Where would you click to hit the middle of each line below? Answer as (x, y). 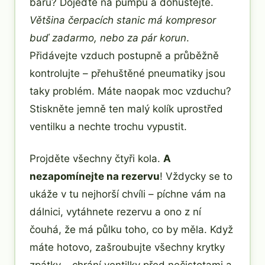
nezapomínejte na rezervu (95, 176)
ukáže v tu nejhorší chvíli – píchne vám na (128, 194)
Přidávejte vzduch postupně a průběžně (124, 55)
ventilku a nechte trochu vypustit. (108, 126)
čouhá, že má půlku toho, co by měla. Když (131, 229)
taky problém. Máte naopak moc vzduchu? (130, 91)
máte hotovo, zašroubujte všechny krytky (127, 247)
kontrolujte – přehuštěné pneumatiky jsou (127, 73)
